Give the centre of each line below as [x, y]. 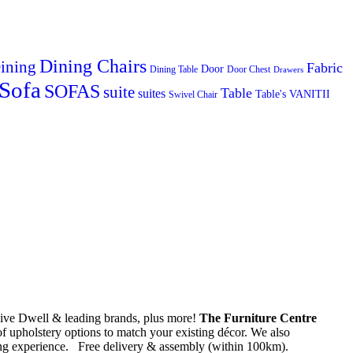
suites [152, 94]
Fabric [325, 68]
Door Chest [249, 70]
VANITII [310, 94]
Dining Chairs [93, 67]
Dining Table [174, 70]
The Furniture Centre [258, 318]
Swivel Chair [193, 95]
